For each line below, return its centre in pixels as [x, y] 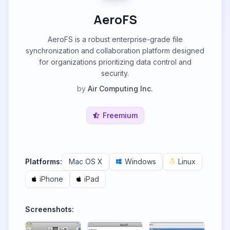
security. [115, 73]
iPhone [51, 179]
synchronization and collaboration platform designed [115, 51]
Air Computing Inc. [120, 89]
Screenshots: [50, 209]
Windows [140, 161]
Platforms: [44, 161]
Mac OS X [86, 161]
